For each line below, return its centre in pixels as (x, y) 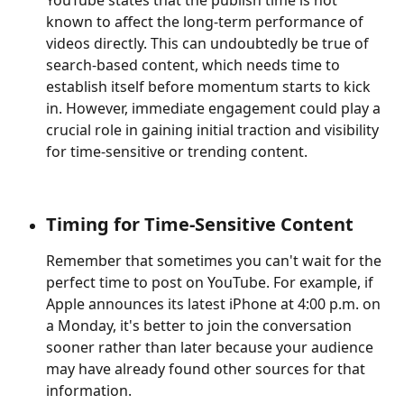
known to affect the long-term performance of (207, 22)
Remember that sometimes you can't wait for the (216, 261)
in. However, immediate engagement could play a (215, 109)
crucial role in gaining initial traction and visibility (214, 130)
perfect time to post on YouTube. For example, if (211, 283)
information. (91, 391)
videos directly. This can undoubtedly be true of (209, 44)
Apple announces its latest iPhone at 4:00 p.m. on (215, 304)
